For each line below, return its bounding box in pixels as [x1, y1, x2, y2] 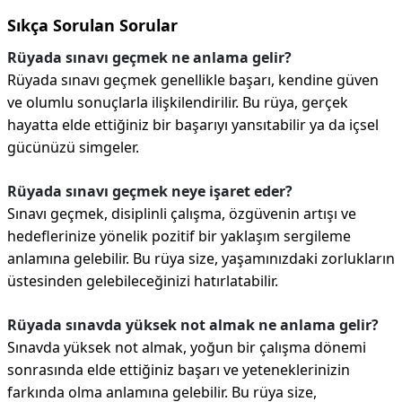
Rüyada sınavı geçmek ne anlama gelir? [7, 48, 292, 67]
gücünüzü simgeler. [7, 137, 139, 157]
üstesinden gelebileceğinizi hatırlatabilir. [7, 271, 278, 291]
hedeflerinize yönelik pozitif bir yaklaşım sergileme [7, 226, 351, 246]
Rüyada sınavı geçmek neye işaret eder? [7, 181, 293, 201]
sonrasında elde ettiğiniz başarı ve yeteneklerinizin [7, 360, 350, 380]
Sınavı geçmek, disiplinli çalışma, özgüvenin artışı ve [7, 204, 356, 223]
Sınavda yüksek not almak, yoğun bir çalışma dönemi [7, 337, 366, 357]
